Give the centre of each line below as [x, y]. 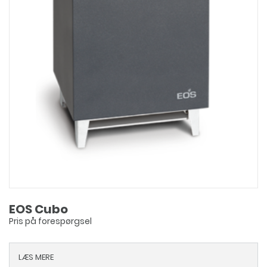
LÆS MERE [36, 257]
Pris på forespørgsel [50, 221]
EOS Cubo [38, 209]
